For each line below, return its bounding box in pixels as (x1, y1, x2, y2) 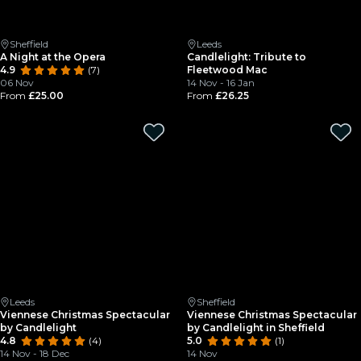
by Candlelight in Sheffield (187, 322, 325, 334)
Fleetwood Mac (187, 64, 268, 76)
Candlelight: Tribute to (187, 51, 306, 63)
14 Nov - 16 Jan (187, 77, 255, 89)
